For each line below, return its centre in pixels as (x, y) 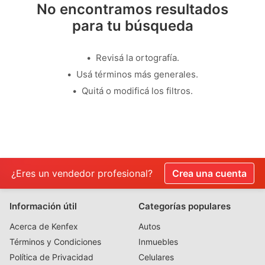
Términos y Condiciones (55, 242)
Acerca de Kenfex (44, 226)
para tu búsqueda (132, 26)
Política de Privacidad (51, 257)
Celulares (156, 257)
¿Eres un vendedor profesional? (82, 173)
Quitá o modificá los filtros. (137, 91)
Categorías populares (185, 206)
